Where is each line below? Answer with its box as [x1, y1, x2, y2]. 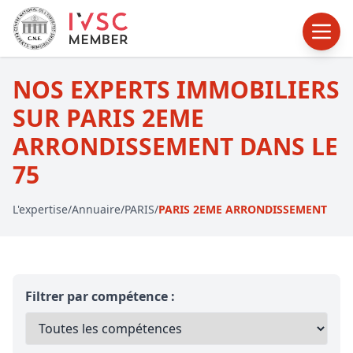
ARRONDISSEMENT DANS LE [13, 130, 338, 162]
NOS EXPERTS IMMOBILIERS [13, 73, 340, 106]
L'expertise [13, 202, 68, 217]
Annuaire [72, 202, 121, 217]
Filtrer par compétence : [25, 288, 175, 305]
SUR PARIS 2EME [13, 102, 204, 134]
